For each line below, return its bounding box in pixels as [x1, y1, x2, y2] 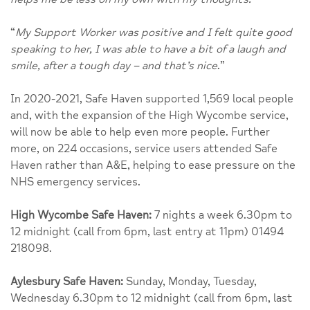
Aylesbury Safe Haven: [10, 274, 123, 289]
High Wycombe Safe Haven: [10, 208, 152, 222]
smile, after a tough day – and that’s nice [10, 58, 217, 73]
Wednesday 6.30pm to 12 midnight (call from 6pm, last [10, 291, 293, 305]
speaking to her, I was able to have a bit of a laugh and [10, 42, 286, 56]
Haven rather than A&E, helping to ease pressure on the [10, 158, 295, 172]
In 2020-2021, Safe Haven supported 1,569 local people [10, 91, 293, 106]
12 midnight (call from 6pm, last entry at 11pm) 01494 [10, 224, 284, 239]
